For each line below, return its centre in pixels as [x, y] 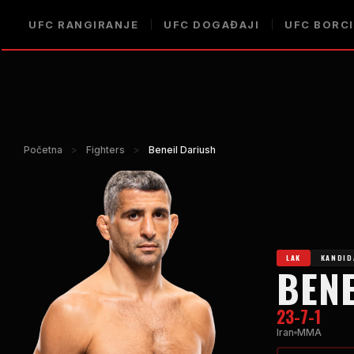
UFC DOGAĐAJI [211, 24]
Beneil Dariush [182, 150]
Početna [43, 150]
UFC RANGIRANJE [83, 24]
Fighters [105, 150]
